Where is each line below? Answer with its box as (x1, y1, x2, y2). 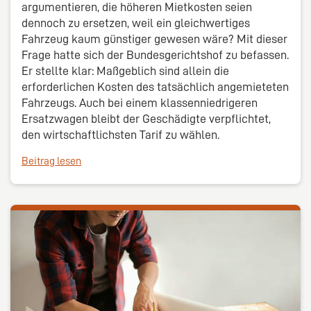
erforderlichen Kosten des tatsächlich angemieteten (22, 81, 289, 94)
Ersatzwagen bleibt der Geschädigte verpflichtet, (22, 112, 271, 126)
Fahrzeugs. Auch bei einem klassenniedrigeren (22, 96, 258, 110)
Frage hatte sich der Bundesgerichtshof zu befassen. (22, 49, 289, 62)
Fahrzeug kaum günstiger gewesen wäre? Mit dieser (22, 33, 287, 46)
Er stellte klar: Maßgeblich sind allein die (22, 65, 229, 78)
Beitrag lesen (22, 155, 81, 167)
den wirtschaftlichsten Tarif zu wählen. (22, 128, 219, 142)
